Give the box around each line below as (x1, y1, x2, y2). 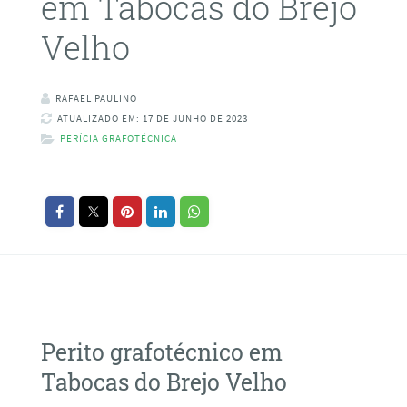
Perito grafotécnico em (40, 336, 283, 367)
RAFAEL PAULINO (55, 92, 137, 105)
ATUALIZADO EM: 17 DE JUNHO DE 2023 (56, 112, 248, 125)
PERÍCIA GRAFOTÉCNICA (59, 132, 177, 145)
